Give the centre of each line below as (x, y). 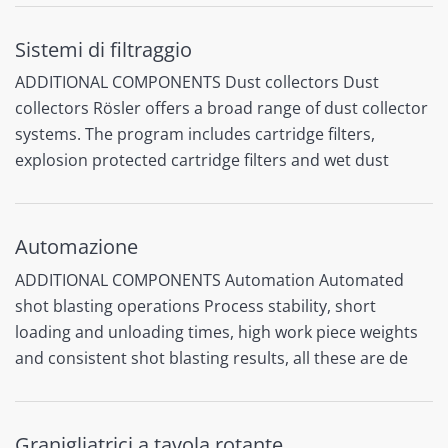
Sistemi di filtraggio (103, 49)
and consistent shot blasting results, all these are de (211, 357)
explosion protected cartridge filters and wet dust (202, 160)
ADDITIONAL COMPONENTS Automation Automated (209, 279)
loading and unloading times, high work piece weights (216, 331)
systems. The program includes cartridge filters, (195, 134)
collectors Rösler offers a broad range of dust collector (221, 108)
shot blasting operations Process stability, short (195, 305)
